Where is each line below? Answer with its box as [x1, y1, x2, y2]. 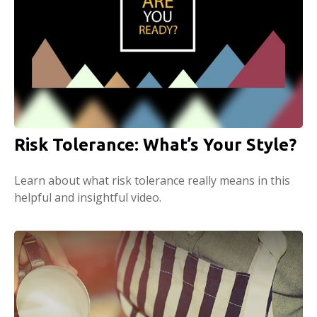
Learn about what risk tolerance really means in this [14, 173, 290, 189]
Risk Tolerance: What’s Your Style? [14, 135, 296, 155]
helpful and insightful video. [14, 190, 161, 206]
